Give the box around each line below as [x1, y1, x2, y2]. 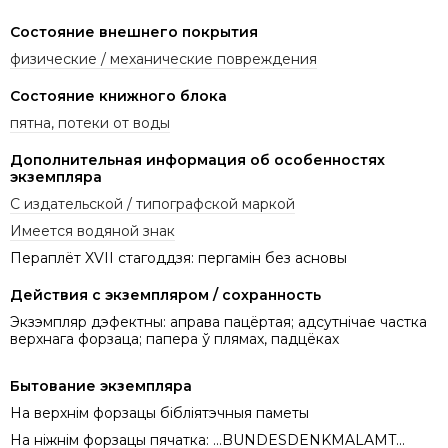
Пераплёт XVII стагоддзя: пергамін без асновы [10, 248, 347, 267]
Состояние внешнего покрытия [10, 22, 258, 41]
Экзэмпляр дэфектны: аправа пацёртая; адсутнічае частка [10, 312, 427, 331]
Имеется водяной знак [10, 221, 175, 240]
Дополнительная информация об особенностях [10, 150, 385, 169]
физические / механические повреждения [10, 49, 317, 68]
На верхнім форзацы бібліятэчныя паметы [10, 403, 309, 422]
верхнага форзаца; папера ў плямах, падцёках [10, 329, 339, 348]
